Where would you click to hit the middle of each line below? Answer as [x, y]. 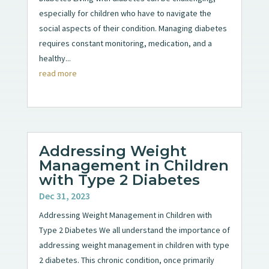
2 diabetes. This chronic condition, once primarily [126, 260]
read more [58, 73]
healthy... [55, 58]
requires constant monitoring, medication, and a [125, 43]
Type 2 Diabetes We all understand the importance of [134, 230]
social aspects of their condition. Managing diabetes [133, 28]
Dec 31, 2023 [64, 195]
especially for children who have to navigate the [125, 13]
